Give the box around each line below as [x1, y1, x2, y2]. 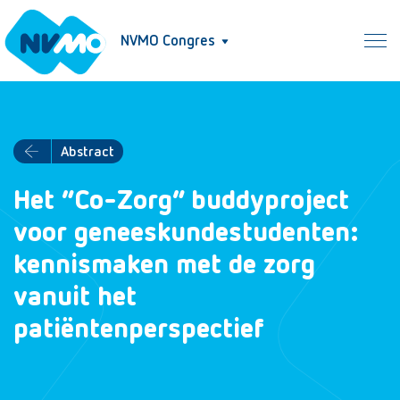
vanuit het [13, 285, 137, 312]
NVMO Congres [121, 34, 215, 49]
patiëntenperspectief [13, 317, 264, 344]
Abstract [61, 145, 114, 160]
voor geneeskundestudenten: [13, 221, 357, 247]
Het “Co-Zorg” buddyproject [13, 188, 349, 215]
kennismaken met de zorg [13, 253, 315, 279]
